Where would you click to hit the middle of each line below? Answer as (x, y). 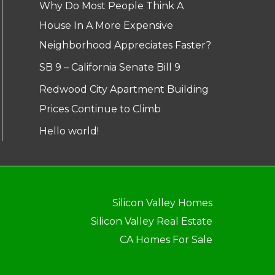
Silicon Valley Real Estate (151, 222)
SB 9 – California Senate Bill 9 (110, 68)
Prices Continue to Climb (100, 109)
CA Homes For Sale (166, 240)
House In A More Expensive (106, 26)
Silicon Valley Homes (162, 203)
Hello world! (69, 131)
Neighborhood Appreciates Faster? (125, 45)
